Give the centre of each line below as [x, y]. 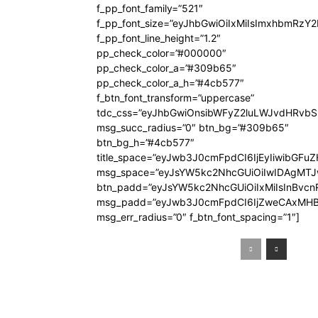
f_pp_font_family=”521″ [150, 8]
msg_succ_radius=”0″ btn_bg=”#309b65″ [193, 127]
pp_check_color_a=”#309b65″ [166, 68]
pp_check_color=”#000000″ [161, 53]
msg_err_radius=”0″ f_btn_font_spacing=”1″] [198, 217]
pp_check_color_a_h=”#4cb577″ [170, 83]
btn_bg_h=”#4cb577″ [146, 142]
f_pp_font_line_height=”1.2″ [159, 38]
